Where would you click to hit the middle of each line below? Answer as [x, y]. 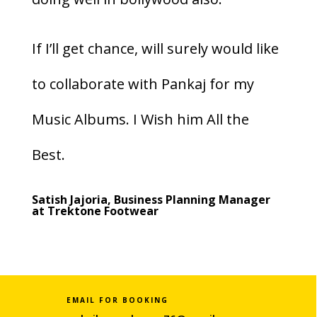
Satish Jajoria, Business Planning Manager [151, 200]
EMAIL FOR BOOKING [117, 300]
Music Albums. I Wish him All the [140, 119]
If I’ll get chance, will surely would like [155, 48]
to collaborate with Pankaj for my [143, 84]
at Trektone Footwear [95, 211]
